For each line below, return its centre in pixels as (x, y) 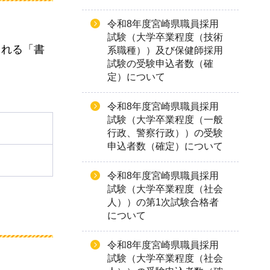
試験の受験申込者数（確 (160, 64)
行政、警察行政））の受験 (165, 133)
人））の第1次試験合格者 (163, 202)
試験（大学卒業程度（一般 (165, 120)
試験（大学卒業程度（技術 (165, 37)
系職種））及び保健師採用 (165, 50)
